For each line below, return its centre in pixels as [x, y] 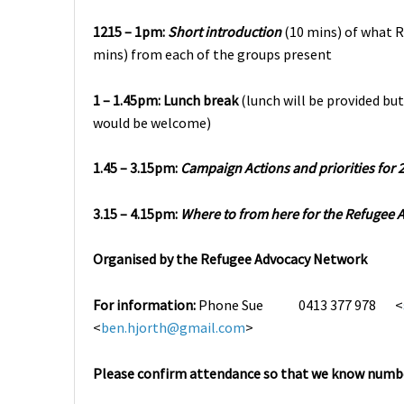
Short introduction [225, 32]
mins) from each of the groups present [212, 55]
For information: [146, 305]
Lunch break [201, 100]
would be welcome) [152, 122]
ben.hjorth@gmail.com [173, 328]
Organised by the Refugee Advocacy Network [230, 259]
